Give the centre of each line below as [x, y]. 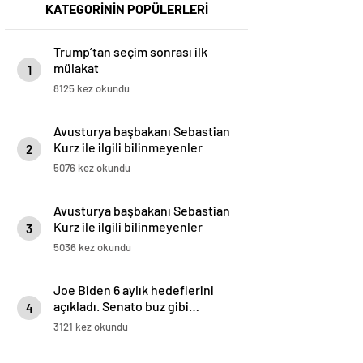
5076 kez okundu [92, 168]
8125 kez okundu [92, 89]
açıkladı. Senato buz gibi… [126, 306]
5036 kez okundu [92, 248]
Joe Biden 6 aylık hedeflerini [134, 290]
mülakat [76, 68]
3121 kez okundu [91, 327]
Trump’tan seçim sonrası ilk [130, 52]
